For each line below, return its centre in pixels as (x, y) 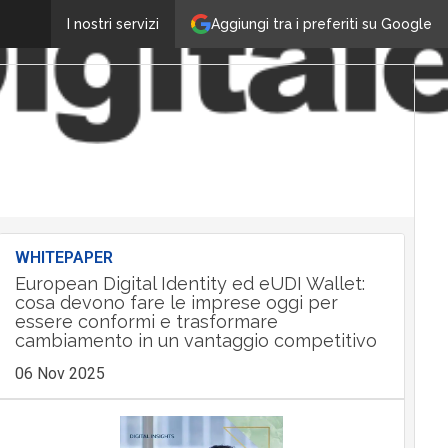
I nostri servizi (113, 24)
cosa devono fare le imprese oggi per (176, 302)
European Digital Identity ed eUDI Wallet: (189, 283)
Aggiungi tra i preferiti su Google (321, 23)
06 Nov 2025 (59, 373)
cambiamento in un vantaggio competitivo (195, 340)
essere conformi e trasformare (146, 321)
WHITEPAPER (63, 257)
